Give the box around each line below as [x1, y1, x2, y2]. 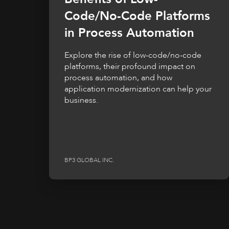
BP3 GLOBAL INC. [64, 155, 114, 164]
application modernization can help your [64, 83, 212, 95]
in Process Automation [64, 24, 194, 41]
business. [64, 94, 98, 106]
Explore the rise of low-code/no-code [64, 49, 201, 61]
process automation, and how [64, 72, 172, 83]
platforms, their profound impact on [64, 60, 195, 72]
